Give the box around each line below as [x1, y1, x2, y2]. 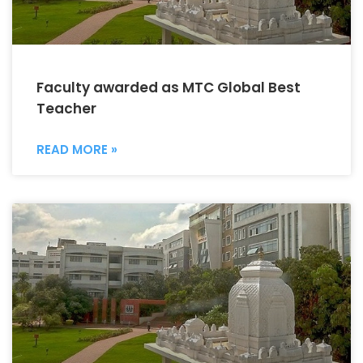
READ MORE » [36, 140, 117, 158]
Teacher [36, 98, 96, 118]
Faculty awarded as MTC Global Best [36, 77, 301, 97]
